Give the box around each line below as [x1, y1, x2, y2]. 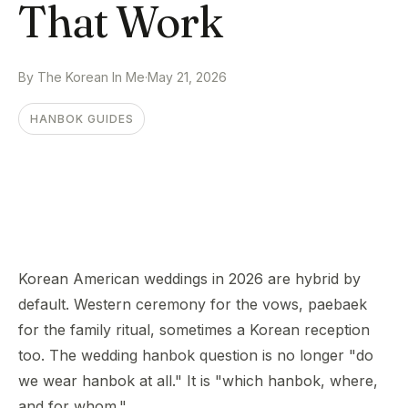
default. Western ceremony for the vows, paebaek [18, 295, 367, 313]
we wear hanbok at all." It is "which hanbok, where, [18, 372, 378, 390]
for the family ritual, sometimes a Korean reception [18, 321, 370, 339]
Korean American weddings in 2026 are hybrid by [18, 270, 361, 288]
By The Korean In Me [18, 69, 145, 85]
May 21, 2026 [148, 69, 227, 85]
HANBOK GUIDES [30, 112, 134, 126]
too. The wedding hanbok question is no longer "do [18, 346, 373, 364]
